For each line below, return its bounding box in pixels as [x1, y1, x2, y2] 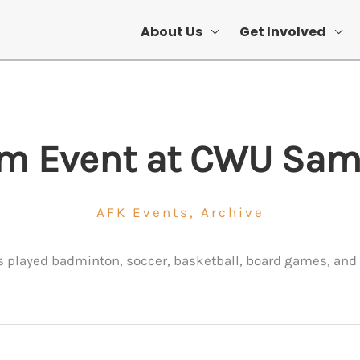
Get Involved [239, 22, 326, 41]
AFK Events [96, 204, 190, 220]
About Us [141, 22, 202, 41]
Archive [200, 204, 264, 220]
